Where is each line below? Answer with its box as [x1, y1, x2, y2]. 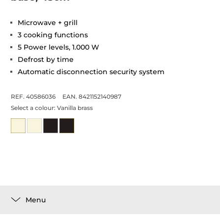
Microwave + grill [18, 18, 78, 27]
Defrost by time [18, 55, 74, 64]
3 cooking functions [18, 30, 88, 39]
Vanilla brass [57, 104, 93, 111]
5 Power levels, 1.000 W [18, 43, 100, 52]
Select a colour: [11, 104, 57, 111]
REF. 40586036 [11, 93, 56, 100]
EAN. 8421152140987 [62, 93, 122, 100]
